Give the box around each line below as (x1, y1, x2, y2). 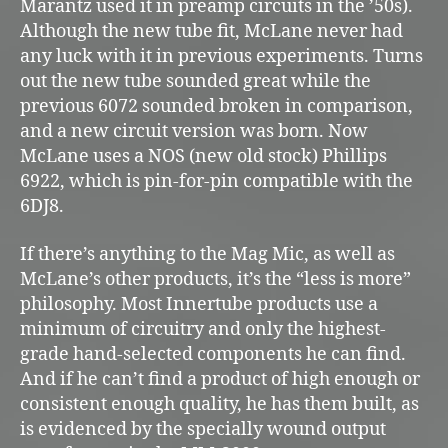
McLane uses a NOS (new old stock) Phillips (20, 145, 387, 169)
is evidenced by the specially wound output (20, 417, 386, 441)
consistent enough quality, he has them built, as (20, 392, 419, 416)
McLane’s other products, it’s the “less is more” (20, 267, 411, 291)
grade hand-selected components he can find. (20, 342, 406, 366)
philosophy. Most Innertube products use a (20, 292, 378, 316)
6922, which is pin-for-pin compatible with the (20, 170, 413, 194)
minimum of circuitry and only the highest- (20, 317, 386, 341)
